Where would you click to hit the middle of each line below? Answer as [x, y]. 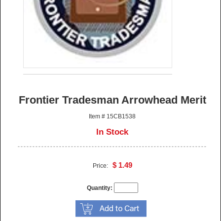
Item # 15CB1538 [112, 116]
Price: [102, 166]
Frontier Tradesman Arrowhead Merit [112, 100]
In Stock [112, 132]
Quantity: [99, 188]
